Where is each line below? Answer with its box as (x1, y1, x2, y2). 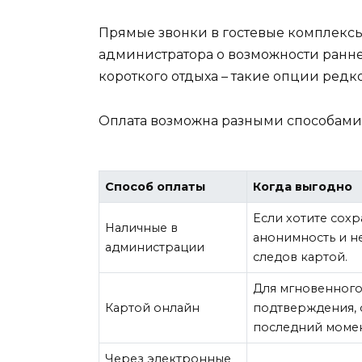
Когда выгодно (253, 179, 353, 195)
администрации (105, 240, 205, 255)
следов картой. (253, 250, 348, 265)
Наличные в (105, 221, 179, 236)
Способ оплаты (105, 179, 206, 195)
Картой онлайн (105, 301, 200, 316)
